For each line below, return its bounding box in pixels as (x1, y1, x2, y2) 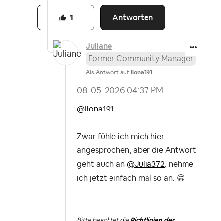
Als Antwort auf (86, 69, 131, 75)
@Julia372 (127, 160, 165, 169)
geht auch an (77, 160, 127, 169)
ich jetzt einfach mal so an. (77, 174, 177, 183)
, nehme (165, 160, 193, 169)
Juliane (86, 41, 112, 52)
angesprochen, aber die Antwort (77, 147, 196, 155)
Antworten (112, 12, 153, 23)
